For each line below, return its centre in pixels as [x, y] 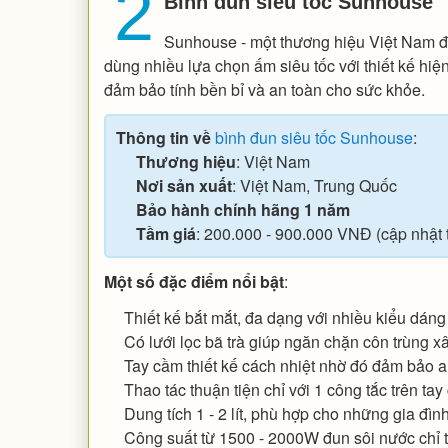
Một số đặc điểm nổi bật [193, 282]
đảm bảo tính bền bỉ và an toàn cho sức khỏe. [264, 90]
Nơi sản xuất [183, 186]
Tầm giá [165, 234]
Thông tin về [165, 138]
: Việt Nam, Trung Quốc [314, 186]
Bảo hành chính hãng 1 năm [242, 210]
